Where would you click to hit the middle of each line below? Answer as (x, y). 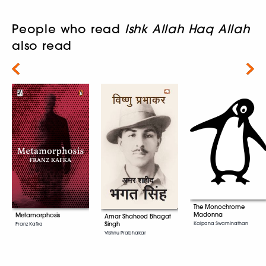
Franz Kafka (29, 224)
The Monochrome (219, 207)
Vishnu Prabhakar (125, 232)
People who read (68, 29)
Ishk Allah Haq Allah (187, 29)
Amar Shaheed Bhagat (138, 216)
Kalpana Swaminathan (221, 224)
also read (42, 46)
